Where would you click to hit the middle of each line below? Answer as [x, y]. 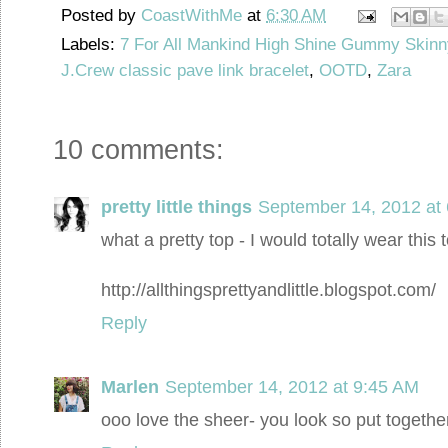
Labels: [90, 44]
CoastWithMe [194, 15]
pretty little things [176, 206]
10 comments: [138, 149]
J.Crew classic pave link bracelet [185, 70]
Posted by [101, 15]
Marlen [130, 386]
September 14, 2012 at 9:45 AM [292, 386]
